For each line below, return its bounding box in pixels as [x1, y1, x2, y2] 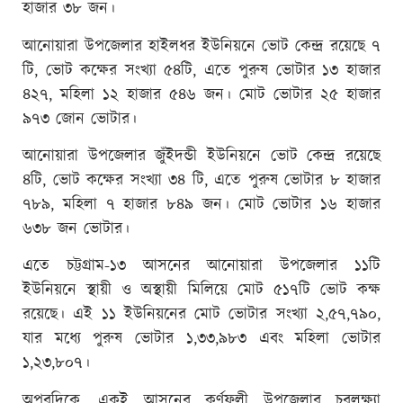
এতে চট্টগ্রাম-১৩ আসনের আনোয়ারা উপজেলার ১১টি [22, 255, 381, 279]
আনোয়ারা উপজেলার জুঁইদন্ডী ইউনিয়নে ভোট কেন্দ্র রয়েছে [22, 145, 381, 169]
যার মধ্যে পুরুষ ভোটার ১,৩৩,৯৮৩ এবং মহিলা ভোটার [22, 327, 381, 352]
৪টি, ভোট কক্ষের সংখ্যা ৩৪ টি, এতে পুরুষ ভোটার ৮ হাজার [22, 169, 381, 193]
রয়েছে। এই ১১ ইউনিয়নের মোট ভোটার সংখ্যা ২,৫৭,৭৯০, [22, 303, 381, 327]
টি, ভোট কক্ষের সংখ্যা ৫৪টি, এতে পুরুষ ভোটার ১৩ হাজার [22, 58, 381, 83]
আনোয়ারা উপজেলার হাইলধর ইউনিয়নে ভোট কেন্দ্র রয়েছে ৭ [22, 34, 381, 58]
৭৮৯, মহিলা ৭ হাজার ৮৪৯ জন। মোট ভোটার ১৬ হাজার [22, 193, 381, 218]
